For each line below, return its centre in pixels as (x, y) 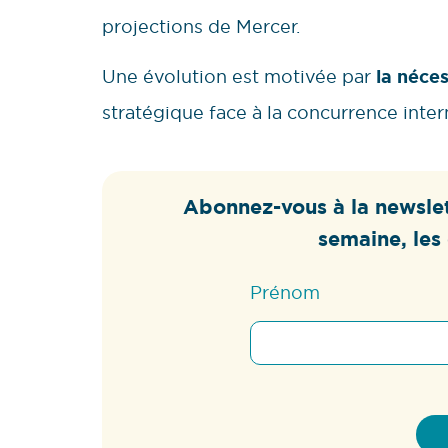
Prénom (284, 293)
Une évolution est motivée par (239, 77)
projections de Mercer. (203, 26)
